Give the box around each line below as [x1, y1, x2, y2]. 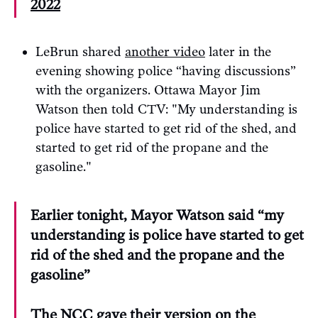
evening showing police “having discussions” [35, 62, 296, 79]
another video [125, 43, 205, 60]
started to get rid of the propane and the [35, 139, 268, 155]
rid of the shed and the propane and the [31, 246, 284, 263]
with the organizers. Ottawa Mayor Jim [35, 82, 261, 98]
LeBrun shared [35, 43, 125, 60]
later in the [205, 43, 271, 60]
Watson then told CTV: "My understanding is [35, 101, 297, 117]
